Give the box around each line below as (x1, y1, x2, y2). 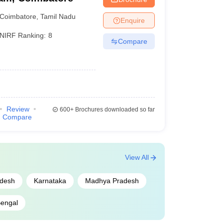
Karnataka (33, 177, 66, 185)
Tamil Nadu (40, 12, 76, 20)
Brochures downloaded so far (73, 106, 155, 113)
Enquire (120, 16, 145, 24)
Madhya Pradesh (85, 177, 139, 185)
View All (124, 153, 149, 161)
